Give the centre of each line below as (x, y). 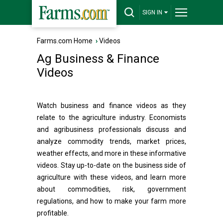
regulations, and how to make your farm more (111, 201)
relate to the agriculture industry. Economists (111, 117)
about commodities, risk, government (111, 189)
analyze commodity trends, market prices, (111, 141)
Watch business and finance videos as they (111, 106)
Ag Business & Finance (98, 59)
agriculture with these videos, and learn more (111, 177)
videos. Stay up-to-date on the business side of (111, 165)
